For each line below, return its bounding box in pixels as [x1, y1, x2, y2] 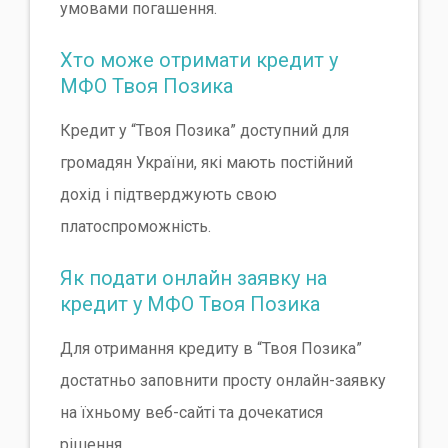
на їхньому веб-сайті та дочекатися [60, 402, 323, 422]
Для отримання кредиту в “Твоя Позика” [60, 338, 362, 358]
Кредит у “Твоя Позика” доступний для [60, 120, 349, 140]
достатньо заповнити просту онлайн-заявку [60, 370, 386, 390]
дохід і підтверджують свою [60, 184, 277, 204]
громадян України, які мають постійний [60, 152, 353, 172]
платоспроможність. [60, 216, 211, 236]
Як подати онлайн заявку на [60, 265, 327, 290]
